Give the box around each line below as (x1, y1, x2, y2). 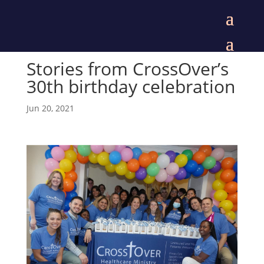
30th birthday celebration (26, 74, 235, 98)
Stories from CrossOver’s (26, 57, 229, 81)
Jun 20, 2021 (26, 103, 74, 114)
